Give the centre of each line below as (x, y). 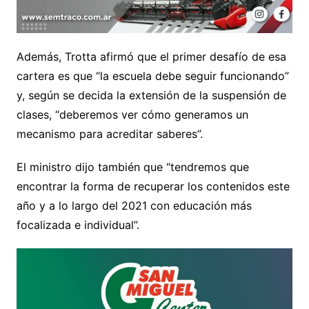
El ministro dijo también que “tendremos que (132, 167)
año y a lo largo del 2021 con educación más (134, 205)
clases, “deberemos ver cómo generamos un (132, 114)
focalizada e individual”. (78, 225)
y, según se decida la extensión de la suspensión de (151, 95)
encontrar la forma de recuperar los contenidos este (153, 186)
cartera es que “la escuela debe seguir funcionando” (152, 76)
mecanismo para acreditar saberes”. (109, 133)
